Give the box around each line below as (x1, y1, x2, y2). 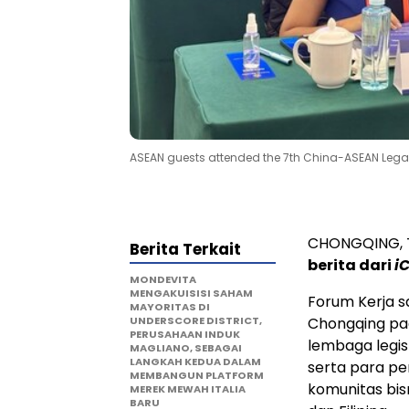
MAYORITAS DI (130, 299, 210, 314)
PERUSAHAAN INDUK (130, 326, 240, 341)
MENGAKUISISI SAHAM (130, 285, 253, 300)
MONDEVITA (130, 271, 196, 287)
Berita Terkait (130, 237, 241, 260)
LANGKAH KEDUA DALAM (130, 353, 261, 369)
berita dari (308, 254, 394, 276)
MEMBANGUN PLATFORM (130, 367, 264, 383)
